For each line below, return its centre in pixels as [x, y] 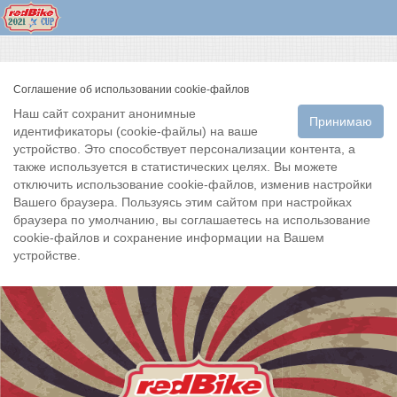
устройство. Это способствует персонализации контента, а [184, 149]
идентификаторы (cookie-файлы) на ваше [136, 131]
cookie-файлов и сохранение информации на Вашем [169, 237]
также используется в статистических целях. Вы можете [175, 167]
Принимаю [341, 121]
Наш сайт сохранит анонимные [105, 113]
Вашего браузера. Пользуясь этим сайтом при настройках [183, 202]
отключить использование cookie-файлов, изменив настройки [193, 184]
